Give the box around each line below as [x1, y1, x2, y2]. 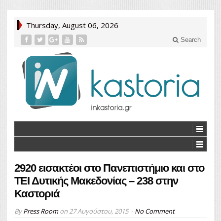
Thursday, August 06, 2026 [26, 20, 118, 30]
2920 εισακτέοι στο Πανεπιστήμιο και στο [14, 161, 204, 174]
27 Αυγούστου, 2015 [69, 206, 128, 216]
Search [179, 36, 201, 43]
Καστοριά [14, 187, 60, 200]
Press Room [23, 206, 58, 216]
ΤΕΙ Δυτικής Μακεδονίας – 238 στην [14, 174, 178, 187]
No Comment [135, 206, 175, 216]
